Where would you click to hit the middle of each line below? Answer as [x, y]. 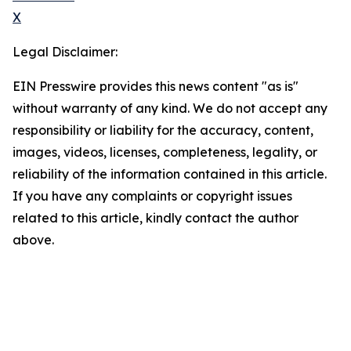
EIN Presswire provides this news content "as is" [156, 87]
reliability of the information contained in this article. [170, 174]
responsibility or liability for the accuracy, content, [163, 130]
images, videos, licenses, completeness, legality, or [165, 152]
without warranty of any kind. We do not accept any [170, 109]
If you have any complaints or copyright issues [152, 196]
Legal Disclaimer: [65, 52]
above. [33, 240]
